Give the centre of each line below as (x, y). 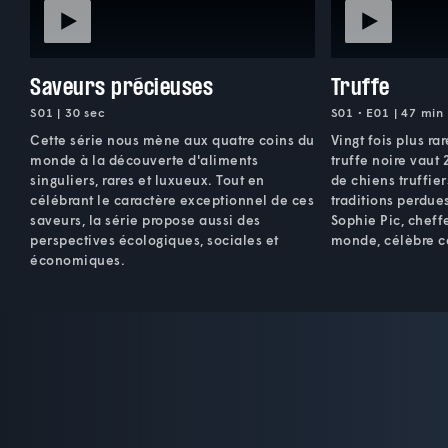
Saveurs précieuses (121, 86)
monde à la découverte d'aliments (144, 159)
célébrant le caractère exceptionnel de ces (172, 199)
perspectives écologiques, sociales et (154, 239)
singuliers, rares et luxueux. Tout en (147, 179)
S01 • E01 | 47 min (387, 112)
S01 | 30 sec (68, 112)
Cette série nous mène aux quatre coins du (172, 139)
